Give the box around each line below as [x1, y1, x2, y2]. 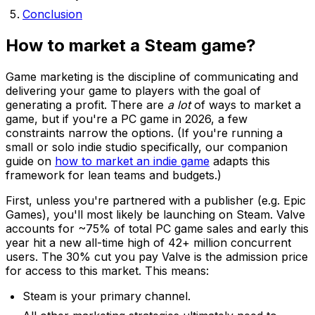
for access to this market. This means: [6, 263, 209, 278]
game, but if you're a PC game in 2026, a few [6, 111, 247, 126]
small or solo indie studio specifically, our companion [6, 139, 288, 154]
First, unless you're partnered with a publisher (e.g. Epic [6, 193, 306, 207]
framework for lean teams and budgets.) [6, 167, 221, 182]
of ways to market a [191, 97, 301, 112]
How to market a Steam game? [6, 34, 256, 56]
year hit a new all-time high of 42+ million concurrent [6, 235, 291, 250]
